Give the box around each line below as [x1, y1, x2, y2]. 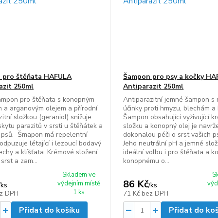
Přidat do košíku [18, 205, 80, 216]
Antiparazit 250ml [123, 82, 184, 91]
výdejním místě [57, 179, 101, 188]
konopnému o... [123, 156, 170, 165]
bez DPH [142, 189, 169, 198]
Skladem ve [62, 170, 96, 179]
